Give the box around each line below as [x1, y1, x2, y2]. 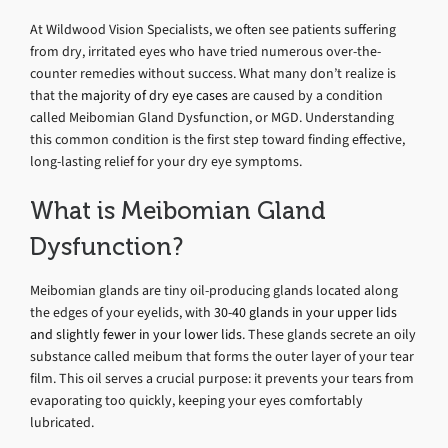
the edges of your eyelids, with [30, 302, 211, 322]
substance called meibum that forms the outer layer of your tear [30, 346, 414, 366]
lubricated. [30, 412, 94, 432]
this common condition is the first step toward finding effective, [30, 129, 405, 149]
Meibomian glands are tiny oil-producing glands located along [30, 280, 398, 300]
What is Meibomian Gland [30, 197, 326, 224]
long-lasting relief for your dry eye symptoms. [30, 151, 302, 171]
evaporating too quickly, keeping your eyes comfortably [30, 390, 363, 410]
